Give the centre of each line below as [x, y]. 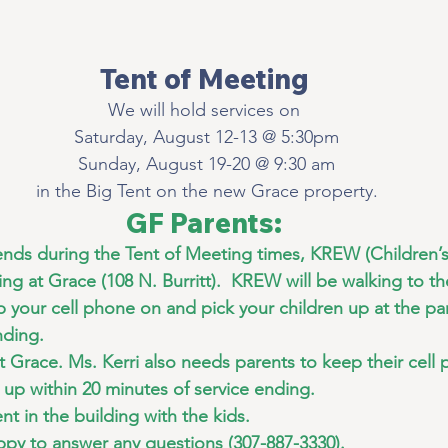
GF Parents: [204, 223]
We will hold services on [204, 110]
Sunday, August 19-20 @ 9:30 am [204, 164]
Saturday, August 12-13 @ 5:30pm [204, 137]
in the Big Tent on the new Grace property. [204, 191]
